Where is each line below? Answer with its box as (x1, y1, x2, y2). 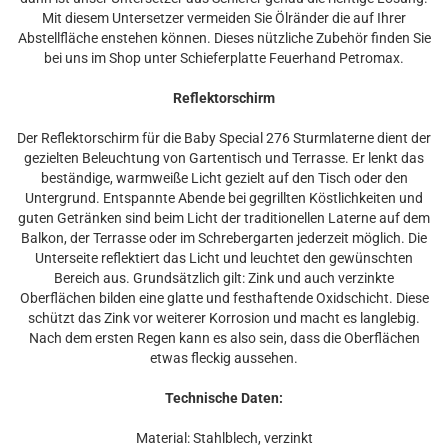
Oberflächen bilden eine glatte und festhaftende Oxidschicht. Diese (19, 290, 429, 306)
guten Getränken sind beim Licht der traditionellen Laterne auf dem (18, 210, 430, 226)
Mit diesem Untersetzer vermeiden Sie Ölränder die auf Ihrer (42, 10, 406, 26)
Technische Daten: (165, 390, 283, 406)
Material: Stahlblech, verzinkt (135, 430, 313, 446)
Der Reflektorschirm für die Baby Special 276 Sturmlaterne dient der (17, 130, 431, 146)
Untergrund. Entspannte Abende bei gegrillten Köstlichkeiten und (25, 190, 423, 206)
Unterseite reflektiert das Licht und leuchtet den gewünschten (35, 250, 413, 266)
